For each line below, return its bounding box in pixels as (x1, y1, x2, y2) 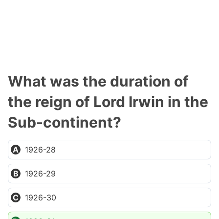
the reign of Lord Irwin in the (8, 93, 208, 110)
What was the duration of (8, 72, 189, 90)
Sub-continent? (8, 113, 121, 131)
